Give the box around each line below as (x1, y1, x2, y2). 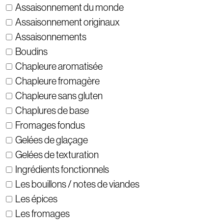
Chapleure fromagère (15, 76, 100, 87)
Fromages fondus (15, 120, 85, 131)
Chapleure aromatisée (15, 61, 103, 72)
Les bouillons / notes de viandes (15, 179, 139, 190)
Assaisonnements (15, 31, 86, 43)
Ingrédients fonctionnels (15, 164, 109, 175)
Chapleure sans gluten (15, 90, 103, 102)
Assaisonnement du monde (15, 2, 124, 13)
